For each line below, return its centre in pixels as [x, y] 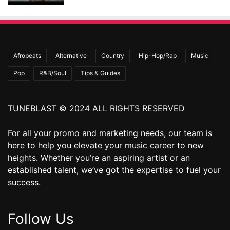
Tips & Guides [100, 73]
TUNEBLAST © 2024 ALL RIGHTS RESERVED [96, 108]
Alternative [71, 55]
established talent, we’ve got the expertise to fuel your [114, 170]
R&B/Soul [53, 73]
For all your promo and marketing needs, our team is [110, 133]
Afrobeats [27, 55]
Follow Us [41, 218]
